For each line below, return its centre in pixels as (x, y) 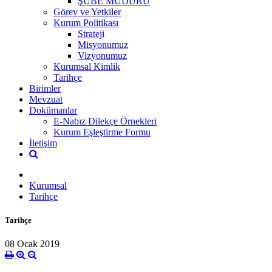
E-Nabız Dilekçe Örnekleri (105, 121)
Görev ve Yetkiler (87, 12)
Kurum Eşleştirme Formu (102, 132)
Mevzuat (46, 99)
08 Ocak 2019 (32, 244)
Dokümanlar (53, 110)
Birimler (45, 88)
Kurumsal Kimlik (87, 66)
